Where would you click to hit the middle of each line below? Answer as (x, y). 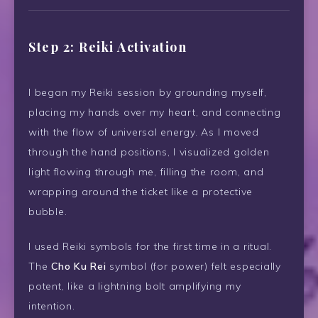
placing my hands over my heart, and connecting (155, 113)
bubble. (48, 212)
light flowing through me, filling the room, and (146, 172)
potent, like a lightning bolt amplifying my (135, 286)
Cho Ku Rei (79, 267)
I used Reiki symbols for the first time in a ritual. (150, 247)
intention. (52, 306)
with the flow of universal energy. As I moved (144, 132)
